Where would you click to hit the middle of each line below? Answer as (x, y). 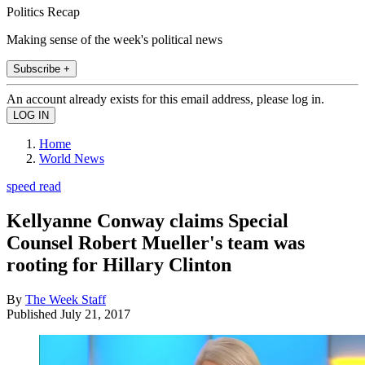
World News (72, 158)
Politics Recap (43, 11)
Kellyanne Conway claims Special (147, 220)
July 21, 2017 (95, 314)
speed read (34, 186)
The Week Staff (66, 299)
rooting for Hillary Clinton (119, 264)
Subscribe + (42, 68)
